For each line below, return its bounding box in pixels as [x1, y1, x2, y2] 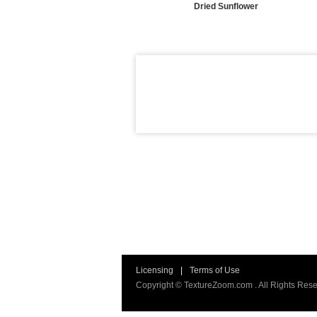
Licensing [136, 265, 173, 275]
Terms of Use [190, 265, 240, 275]
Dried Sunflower [193, 1, 258, 11]
